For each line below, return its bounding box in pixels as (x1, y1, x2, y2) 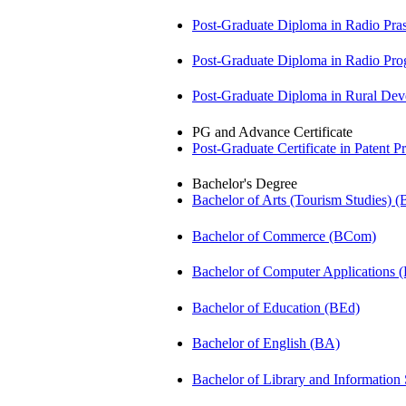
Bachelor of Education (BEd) (192, 299, 360, 315)
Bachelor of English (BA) (192, 335, 340, 352)
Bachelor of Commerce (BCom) (192, 227, 376, 244)
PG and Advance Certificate (192, 123, 353, 140)
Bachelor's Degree (192, 176, 297, 192)
